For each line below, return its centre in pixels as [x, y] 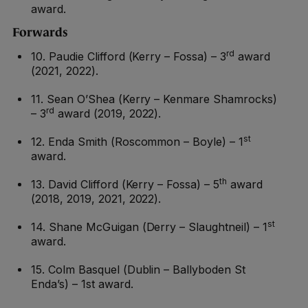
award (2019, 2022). [108, 114]
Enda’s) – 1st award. [82, 284]
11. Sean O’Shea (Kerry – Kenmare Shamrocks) [154, 99]
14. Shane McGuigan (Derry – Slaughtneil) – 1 [149, 227]
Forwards [40, 33]
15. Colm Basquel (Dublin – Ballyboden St [139, 270]
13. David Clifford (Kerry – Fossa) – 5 [125, 185]
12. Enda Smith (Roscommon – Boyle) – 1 [137, 142]
